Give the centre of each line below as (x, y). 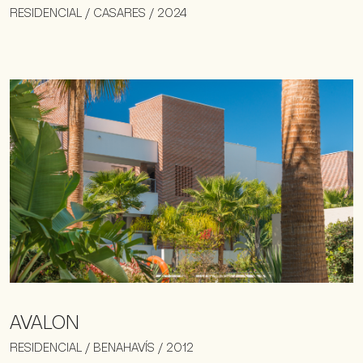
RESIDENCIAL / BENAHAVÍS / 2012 (102, 347)
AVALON (45, 322)
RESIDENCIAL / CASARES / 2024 (98, 13)
